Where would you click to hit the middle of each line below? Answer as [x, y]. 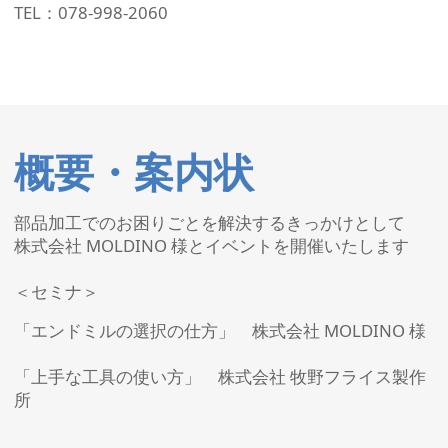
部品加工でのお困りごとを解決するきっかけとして [209, 223]
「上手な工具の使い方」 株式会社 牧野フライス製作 [220, 377]
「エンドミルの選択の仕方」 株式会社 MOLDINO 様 [220, 331]
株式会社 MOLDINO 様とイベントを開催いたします [211, 246]
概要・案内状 [134, 172]
